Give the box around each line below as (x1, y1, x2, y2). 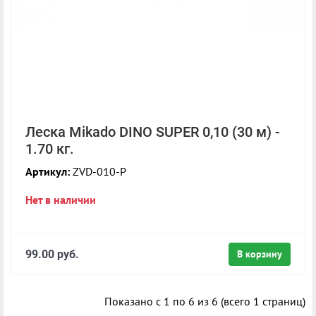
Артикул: (25, 164, 70, 178)
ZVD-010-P (70, 164, 126, 178)
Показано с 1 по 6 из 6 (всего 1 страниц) (104, 293, 305, 308)
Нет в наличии (25, 192, 96, 207)
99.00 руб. (25, 247, 79, 261)
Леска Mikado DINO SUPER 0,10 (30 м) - (25, 123, 280, 140)
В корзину (237, 247, 282, 260)
